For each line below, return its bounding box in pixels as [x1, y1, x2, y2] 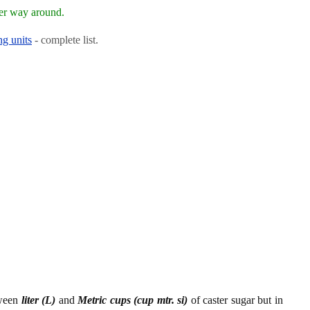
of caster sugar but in [188, 293, 284, 306]
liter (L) [21, 293, 56, 306]
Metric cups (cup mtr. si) [77, 293, 188, 306]
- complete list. [32, 33, 98, 46]
